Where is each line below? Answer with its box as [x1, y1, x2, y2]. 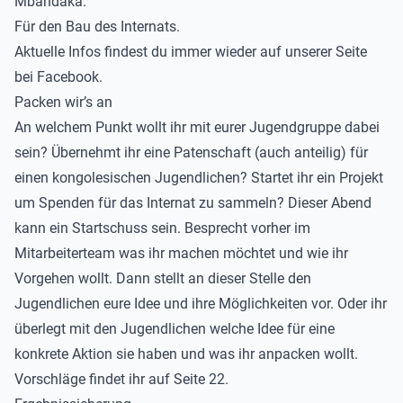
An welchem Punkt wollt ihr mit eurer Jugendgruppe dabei [14, 119, 380, 136]
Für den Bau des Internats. [14, 18, 180, 35]
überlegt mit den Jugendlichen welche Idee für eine [14, 320, 335, 337]
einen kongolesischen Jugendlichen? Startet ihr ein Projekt [14, 169, 383, 186]
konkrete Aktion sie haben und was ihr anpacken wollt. [14, 345, 358, 363]
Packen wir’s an [14, 94, 112, 111]
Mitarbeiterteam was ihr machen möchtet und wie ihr [14, 245, 348, 262]
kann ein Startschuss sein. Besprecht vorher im [14, 219, 310, 237]
